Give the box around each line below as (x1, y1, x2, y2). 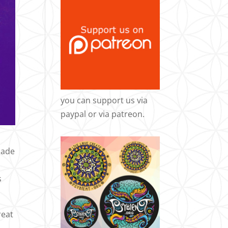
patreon (111, 108, 143, 120)
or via (86, 108, 112, 120)
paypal (61, 108, 87, 120)
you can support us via (61, 95, 148, 106)
